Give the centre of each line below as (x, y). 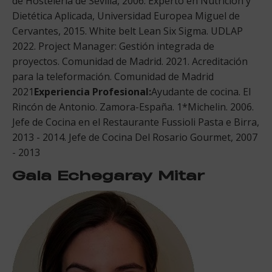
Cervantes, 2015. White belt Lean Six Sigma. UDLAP (127, 31)
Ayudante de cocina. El (201, 91)
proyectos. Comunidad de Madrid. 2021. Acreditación (130, 61)
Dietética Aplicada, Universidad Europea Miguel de (126, 15)
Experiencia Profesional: (93, 91)
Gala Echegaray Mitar (108, 175)
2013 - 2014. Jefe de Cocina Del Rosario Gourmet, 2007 (135, 137)
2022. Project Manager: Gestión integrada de (113, 46)
